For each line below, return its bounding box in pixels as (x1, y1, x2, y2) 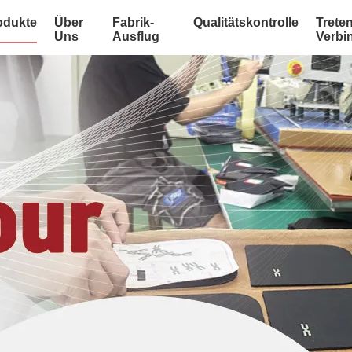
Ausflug (112, 30, 159, 43)
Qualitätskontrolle (192, 16, 299, 29)
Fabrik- (112, 16, 154, 29)
